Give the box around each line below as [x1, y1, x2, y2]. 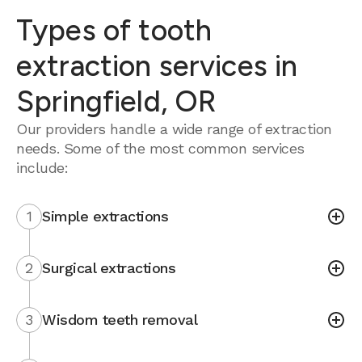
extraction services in [16, 48, 298, 83]
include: [16, 159, 68, 176]
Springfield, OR [16, 84, 217, 119]
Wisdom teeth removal [42, 311, 197, 328]
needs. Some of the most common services [16, 140, 305, 157]
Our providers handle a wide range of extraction [16, 120, 332, 137]
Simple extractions [42, 208, 168, 225]
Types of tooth [16, 13, 213, 48]
